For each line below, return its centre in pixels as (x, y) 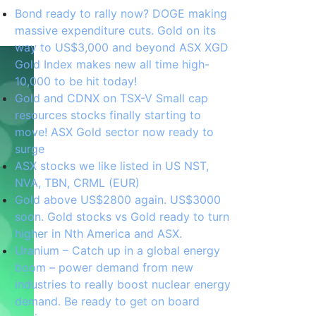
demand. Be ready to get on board (107, 301)
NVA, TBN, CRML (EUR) (77, 183)
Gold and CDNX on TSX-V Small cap (111, 98)
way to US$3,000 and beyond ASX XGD (122, 47)
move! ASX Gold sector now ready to (114, 132)
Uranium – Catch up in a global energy (117, 250)
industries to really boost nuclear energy (123, 284)
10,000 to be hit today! (76, 81)
